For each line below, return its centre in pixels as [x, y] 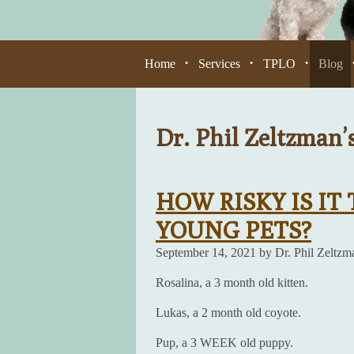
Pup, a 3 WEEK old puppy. [224, 343]
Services [219, 64]
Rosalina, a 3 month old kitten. [232, 283]
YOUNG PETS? [233, 230]
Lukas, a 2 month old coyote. [228, 313]
